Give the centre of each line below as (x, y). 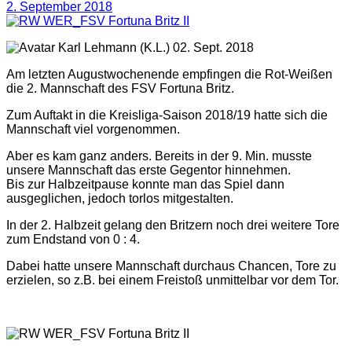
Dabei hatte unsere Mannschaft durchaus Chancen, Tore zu (171, 266)
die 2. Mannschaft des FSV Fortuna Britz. (120, 89)
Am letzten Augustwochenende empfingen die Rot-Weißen (169, 75)
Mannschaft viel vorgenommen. (93, 130)
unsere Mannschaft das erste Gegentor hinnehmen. (148, 170)
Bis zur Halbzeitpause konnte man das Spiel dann (145, 185)
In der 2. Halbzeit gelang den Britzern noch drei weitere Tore (173, 225)
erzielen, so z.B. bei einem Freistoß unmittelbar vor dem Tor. (172, 280)
